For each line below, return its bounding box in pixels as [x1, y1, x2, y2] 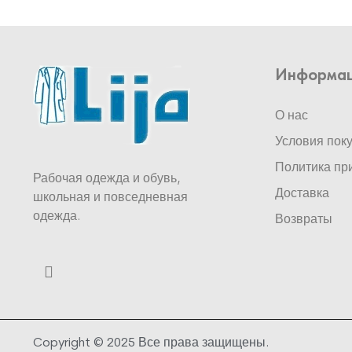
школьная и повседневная [33, 191, 188, 204]
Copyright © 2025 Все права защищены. [33, 336, 269, 350]
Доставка [274, 187, 329, 200]
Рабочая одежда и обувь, [33, 172, 181, 185]
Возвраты [274, 213, 332, 226]
